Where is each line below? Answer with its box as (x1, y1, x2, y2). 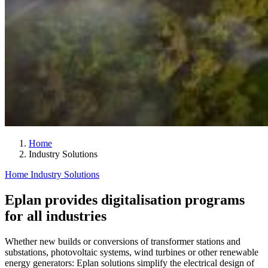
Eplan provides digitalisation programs (5, 191, 245, 208)
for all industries (5, 208, 106, 224)
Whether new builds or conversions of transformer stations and (5, 236, 240, 246)
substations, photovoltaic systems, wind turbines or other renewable (5, 246, 258, 257)
